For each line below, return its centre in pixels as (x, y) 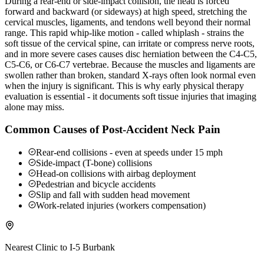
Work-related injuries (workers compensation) (121, 206)
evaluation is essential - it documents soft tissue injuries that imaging (131, 96)
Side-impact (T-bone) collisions (94, 163)
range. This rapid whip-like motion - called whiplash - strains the (124, 32)
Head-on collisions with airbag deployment (116, 174)
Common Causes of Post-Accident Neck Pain (113, 130)
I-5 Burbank (92, 247)
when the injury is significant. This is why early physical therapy (124, 85)
